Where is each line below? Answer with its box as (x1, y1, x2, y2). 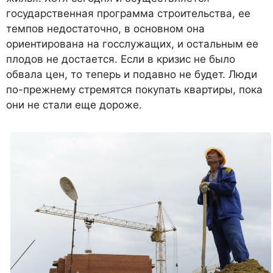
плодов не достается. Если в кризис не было (6, 52, 235, 65)
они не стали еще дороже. (6, 98, 142, 111)
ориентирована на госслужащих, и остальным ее (6, 37, 258, 50)
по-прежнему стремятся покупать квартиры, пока (6, 83, 263, 96)
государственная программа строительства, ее (6, 7, 250, 19)
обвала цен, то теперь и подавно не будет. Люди (6, 68, 257, 80)
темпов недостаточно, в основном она (6, 22, 205, 35)
